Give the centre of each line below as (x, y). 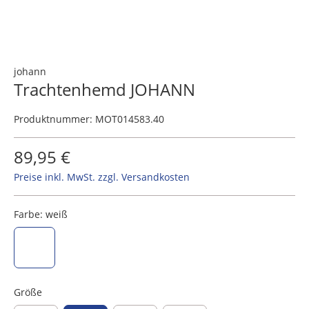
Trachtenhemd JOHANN (104, 89)
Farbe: (30, 214)
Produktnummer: (54, 119)
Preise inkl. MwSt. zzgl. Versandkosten (102, 177)
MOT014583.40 (130, 119)
